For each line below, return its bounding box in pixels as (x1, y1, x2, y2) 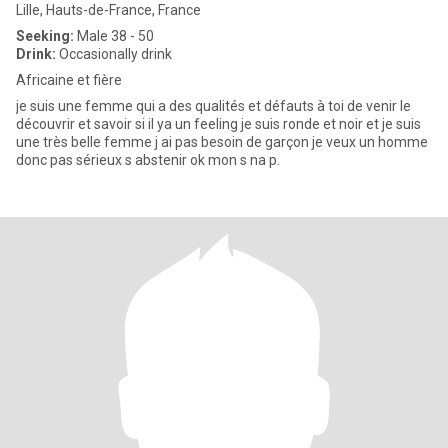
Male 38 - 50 (74, 28, 154, 44)
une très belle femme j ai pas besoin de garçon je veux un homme (16, 134, 428, 150)
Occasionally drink (56, 46, 172, 62)
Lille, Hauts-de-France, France (16, 2, 201, 18)
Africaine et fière (16, 72, 122, 88)
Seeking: (16, 28, 74, 44)
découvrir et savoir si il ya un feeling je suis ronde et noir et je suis (16, 116, 421, 132)
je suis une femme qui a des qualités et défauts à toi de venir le (16, 98, 347, 114)
